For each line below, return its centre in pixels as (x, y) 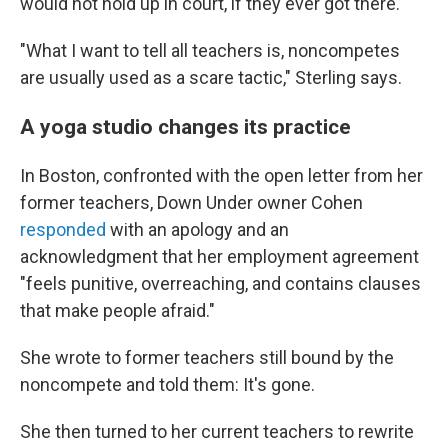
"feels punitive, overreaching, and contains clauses (220, 283)
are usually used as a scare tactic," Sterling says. (211, 77)
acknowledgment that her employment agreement (219, 256)
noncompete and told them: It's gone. (167, 384)
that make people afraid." (117, 310)
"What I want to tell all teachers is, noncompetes (210, 50)
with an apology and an (197, 229)
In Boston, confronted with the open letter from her (221, 175)
